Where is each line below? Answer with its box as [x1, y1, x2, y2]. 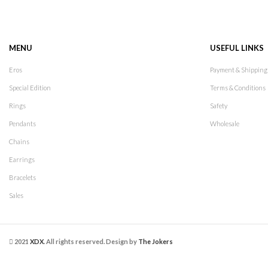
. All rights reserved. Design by [44, 237, 138, 245]
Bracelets [9, 173, 36, 182]
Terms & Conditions [210, 84, 266, 92]
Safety [210, 102, 227, 110]
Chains [9, 138, 29, 146]
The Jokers [138, 237, 173, 245]
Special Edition [9, 84, 51, 92]
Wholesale [210, 120, 239, 128]
